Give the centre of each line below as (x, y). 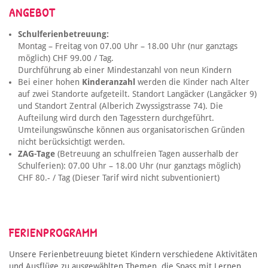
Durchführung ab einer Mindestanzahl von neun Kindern (125, 70)
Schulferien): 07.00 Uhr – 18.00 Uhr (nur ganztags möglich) (129, 166)
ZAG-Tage (36, 154)
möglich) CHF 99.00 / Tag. (66, 58)
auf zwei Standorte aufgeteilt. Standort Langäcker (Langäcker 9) (137, 94)
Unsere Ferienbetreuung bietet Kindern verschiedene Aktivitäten (133, 255)
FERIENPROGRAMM (53, 233)
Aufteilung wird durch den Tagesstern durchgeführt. (116, 118)
